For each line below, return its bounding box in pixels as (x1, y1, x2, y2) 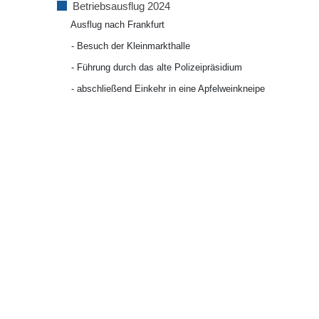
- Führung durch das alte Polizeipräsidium (57, 61, 242, 73)
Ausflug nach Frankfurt (57, 19, 164, 31)
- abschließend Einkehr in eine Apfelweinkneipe (57, 83, 265, 94)
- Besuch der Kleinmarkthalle (57, 41, 190, 52)
